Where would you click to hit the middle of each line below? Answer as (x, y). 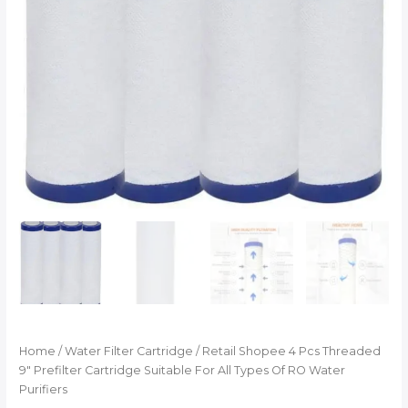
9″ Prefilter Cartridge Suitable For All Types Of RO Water (183, 371)
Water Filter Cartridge (129, 352)
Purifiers (44, 390)
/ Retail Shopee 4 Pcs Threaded (287, 352)
